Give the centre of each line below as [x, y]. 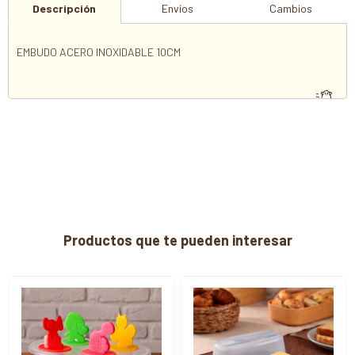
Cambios [290, 8]
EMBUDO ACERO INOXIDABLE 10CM [99, 52]
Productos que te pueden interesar [177, 240]
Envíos [177, 8]
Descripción [65, 8]
